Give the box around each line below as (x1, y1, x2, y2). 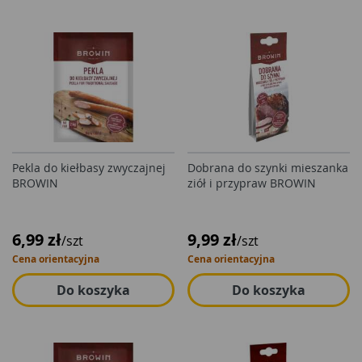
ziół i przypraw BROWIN (187, 175, 316, 191)
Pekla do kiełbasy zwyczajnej (12, 160, 166, 175)
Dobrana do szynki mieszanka (187, 160, 348, 175)
